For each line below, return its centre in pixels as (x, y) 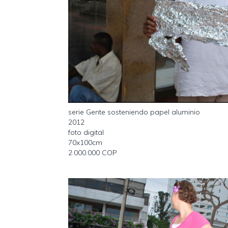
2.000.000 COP (93, 152)
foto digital (86, 132)
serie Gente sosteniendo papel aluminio (134, 112)
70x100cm (85, 142)
